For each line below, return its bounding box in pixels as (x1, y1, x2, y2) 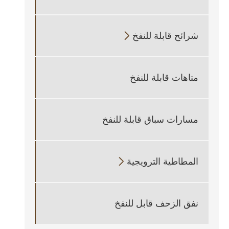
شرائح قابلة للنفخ (132, 29, 198, 42)
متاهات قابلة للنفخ (130, 71, 198, 84)
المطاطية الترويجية (127, 154, 198, 168)
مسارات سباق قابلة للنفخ (102, 112, 198, 126)
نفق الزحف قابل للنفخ (114, 196, 198, 210)
